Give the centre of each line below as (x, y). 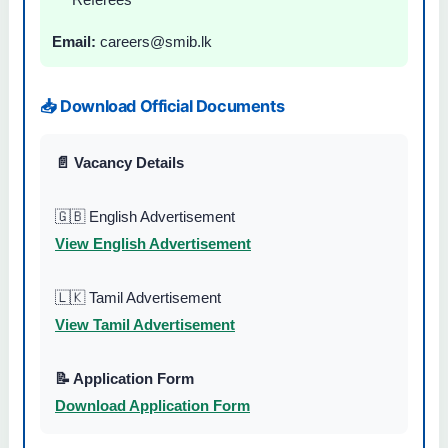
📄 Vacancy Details (119, 162)
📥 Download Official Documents (162, 106)
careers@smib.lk (154, 41)
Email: (74, 41)
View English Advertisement (153, 243)
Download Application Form (152, 405)
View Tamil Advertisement (145, 324)
